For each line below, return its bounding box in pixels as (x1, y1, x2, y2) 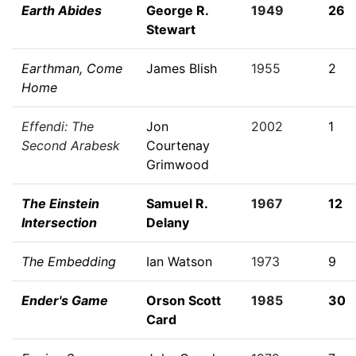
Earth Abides (21, 2, 102, 18)
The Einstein (21, 195, 99, 211)
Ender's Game (21, 292, 108, 308)
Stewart (146, 21, 195, 37)
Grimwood (146, 157, 209, 172)
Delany (146, 215, 189, 230)
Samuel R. (146, 195, 207, 211)
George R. (146, 2, 208, 18)
